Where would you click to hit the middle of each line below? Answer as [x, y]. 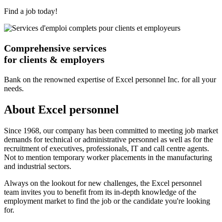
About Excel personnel [61, 110]
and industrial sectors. [38, 166]
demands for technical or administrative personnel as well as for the [109, 139]
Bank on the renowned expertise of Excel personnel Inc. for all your [110, 80]
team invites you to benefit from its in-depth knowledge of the [100, 192]
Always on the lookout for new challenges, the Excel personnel [103, 183]
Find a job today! [31, 11]
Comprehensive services [55, 48]
